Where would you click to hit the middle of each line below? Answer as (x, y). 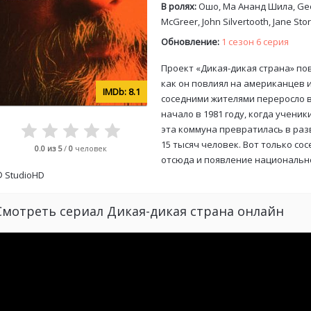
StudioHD (25, 175)
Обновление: (191, 41)
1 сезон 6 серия (255, 41)
